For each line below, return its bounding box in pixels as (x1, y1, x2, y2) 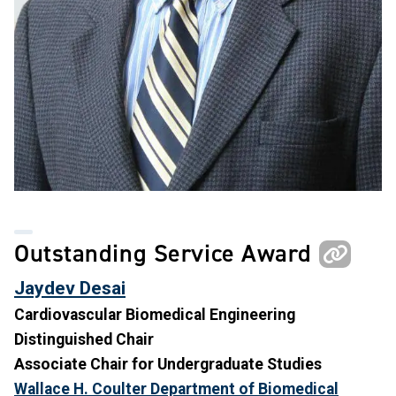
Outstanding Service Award (14, 237, 319, 270)
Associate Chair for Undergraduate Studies (14, 355, 322, 374)
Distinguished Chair (14, 331, 154, 349)
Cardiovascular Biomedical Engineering (14, 306, 295, 324)
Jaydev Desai (14, 277, 126, 300)
